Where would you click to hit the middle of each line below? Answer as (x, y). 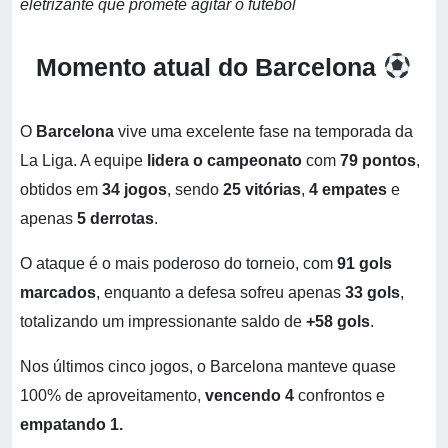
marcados (58, 292)
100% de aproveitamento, (112, 395)
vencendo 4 (251, 395)
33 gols (372, 292)
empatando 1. (71, 424)
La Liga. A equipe (83, 160)
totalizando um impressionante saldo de (163, 321)
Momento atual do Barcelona (206, 67)
